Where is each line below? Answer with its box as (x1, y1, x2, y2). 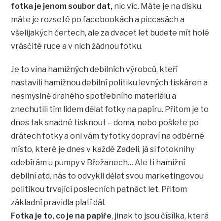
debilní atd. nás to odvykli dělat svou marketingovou (11, 171, 204, 181)
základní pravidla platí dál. (11, 198, 106, 208)
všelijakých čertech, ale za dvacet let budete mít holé (11, 28, 210, 38)
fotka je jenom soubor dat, (11, 1, 113, 11)
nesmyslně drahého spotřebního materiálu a (11, 91, 177, 101)
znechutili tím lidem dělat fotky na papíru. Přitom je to (11, 105, 209, 114)
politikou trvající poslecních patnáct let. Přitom (11, 184, 187, 194)
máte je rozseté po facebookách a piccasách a (11, 15, 185, 25)
